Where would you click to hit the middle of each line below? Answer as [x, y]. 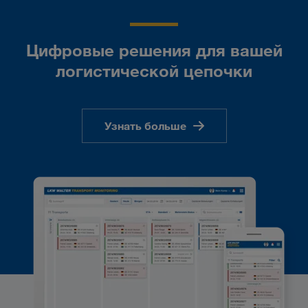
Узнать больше [145, 125]
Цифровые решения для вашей [154, 50]
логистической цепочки [154, 70]
